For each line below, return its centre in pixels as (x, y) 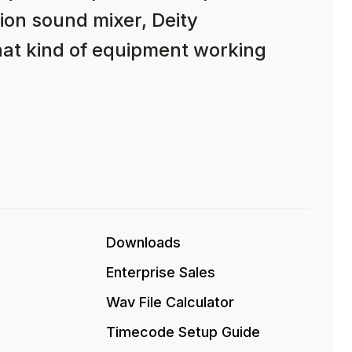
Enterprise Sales (161, 272)
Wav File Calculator (170, 302)
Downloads (143, 242)
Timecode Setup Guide (183, 332)
